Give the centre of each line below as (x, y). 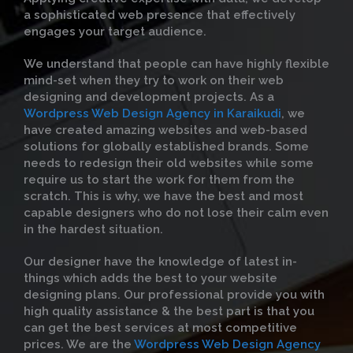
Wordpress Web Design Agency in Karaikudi (152, 113)
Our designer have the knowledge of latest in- (160, 262)
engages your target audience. (115, 32)
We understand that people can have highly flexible (176, 64)
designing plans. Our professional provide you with (174, 295)
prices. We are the (79, 344)
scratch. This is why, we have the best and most (163, 196)
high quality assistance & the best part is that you (169, 311)
